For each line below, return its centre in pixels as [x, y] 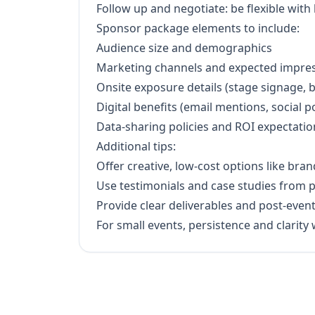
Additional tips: [136, 146]
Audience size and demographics [184, 48]
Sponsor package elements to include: [198, 28]
